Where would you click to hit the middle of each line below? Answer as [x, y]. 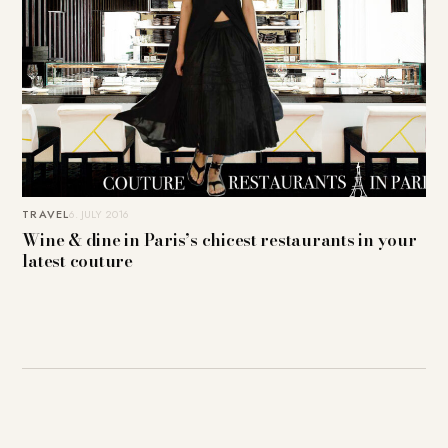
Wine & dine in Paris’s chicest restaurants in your [219, 240]
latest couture [77, 261]
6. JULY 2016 [99, 214]
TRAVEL [45, 214]
